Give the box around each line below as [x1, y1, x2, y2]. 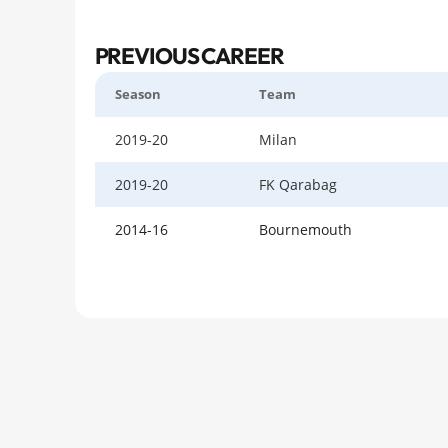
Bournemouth [258, 220, 352, 240]
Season [114, 86, 161, 104]
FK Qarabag [258, 175, 337, 195]
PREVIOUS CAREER [94, 41, 284, 70]
